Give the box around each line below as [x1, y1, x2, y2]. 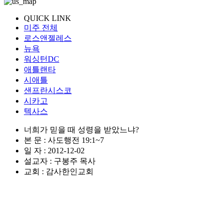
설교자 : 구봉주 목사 [24, 156, 96, 165]
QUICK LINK [24, 13, 71, 22]
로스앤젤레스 [24, 33, 72, 42]
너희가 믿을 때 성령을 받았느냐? [24, 125, 139, 134]
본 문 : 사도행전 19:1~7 [24, 135, 104, 144]
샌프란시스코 [24, 86, 72, 95]
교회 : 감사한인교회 [24, 167, 94, 176]
